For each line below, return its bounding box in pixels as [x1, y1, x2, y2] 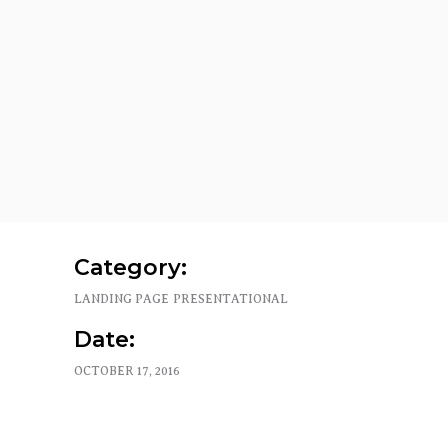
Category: [74, 254, 187, 281]
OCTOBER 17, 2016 [74, 364, 180, 379]
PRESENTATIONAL [173, 292, 288, 307]
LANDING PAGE [74, 292, 169, 307]
